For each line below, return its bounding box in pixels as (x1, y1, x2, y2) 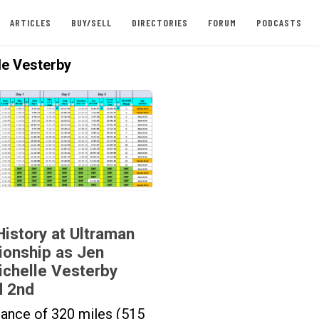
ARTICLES (9, 16, 51, 28)
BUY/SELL (70, 16, 112, 28)
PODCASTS (256, 16, 302, 28)
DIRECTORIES (131, 16, 188, 28)
